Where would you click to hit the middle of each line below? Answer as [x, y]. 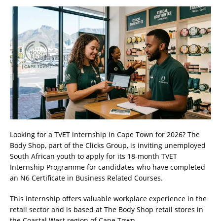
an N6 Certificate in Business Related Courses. [86, 178]
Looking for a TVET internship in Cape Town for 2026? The [105, 134]
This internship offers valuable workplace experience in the [108, 198]
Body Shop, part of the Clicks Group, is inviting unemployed [108, 145]
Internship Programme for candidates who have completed [108, 167]
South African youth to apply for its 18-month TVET [93, 156]
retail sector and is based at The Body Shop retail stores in [107, 209]
